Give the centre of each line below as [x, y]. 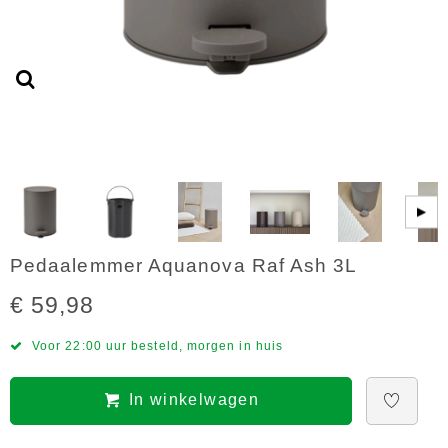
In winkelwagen [194, 399]
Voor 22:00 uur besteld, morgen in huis [158, 346]
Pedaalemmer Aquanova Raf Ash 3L [184, 265]
